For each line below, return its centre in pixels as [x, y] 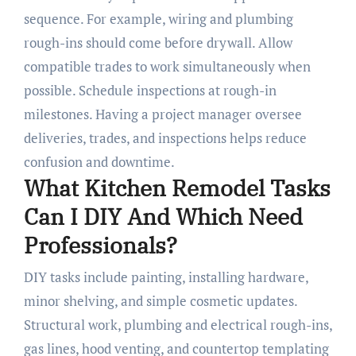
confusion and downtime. [99, 162]
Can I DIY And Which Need [163, 217]
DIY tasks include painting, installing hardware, [166, 277]
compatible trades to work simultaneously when [167, 67]
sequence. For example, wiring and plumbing [158, 19]
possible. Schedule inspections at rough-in [150, 91]
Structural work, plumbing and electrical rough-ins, [178, 324]
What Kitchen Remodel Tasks [177, 188]
